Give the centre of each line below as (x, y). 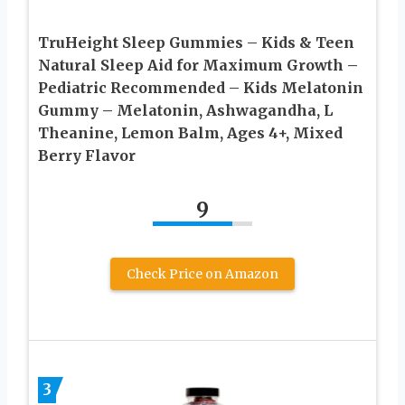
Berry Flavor (87, 156)
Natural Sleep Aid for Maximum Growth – (198, 66)
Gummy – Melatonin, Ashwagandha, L (185, 111)
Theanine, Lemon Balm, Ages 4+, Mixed (190, 133)
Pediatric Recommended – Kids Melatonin (201, 88)
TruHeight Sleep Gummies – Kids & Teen (196, 43)
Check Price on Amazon (202, 274)
